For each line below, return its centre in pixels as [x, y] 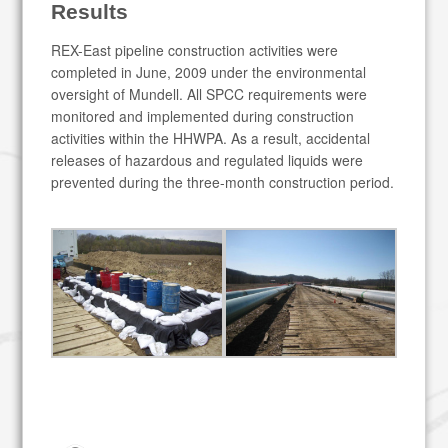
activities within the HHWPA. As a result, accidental [211, 138]
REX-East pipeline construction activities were [195, 50]
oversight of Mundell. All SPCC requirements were [209, 94]
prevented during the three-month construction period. [223, 182]
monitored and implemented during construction [203, 116]
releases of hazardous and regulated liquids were [207, 160]
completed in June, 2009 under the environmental [209, 72]
